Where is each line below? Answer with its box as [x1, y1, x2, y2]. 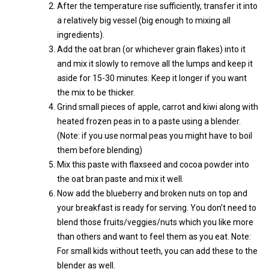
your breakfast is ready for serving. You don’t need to [57, 202, 256, 213]
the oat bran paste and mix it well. [57, 174, 184, 184]
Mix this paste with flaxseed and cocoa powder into [57, 159, 249, 169]
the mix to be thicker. [57, 87, 135, 97]
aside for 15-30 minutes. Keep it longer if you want [57, 73, 247, 83]
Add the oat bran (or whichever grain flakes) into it [57, 44, 246, 54]
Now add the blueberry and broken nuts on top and [57, 188, 247, 198]
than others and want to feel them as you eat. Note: [57, 231, 251, 241]
